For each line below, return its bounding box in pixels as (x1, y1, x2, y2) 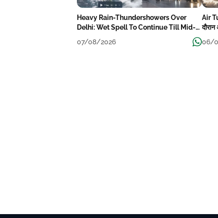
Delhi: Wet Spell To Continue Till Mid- (77, 23, 196, 32)
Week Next (77, 33, 112, 41)
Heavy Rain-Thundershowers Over (77, 14, 187, 22)
